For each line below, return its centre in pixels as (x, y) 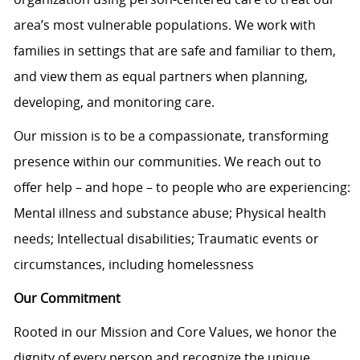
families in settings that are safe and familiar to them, (174, 51)
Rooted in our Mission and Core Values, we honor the (175, 332)
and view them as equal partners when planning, (160, 77)
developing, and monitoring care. (114, 102)
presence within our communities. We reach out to (167, 162)
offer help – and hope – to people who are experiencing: (182, 188)
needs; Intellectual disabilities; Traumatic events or (166, 239)
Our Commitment (67, 299)
